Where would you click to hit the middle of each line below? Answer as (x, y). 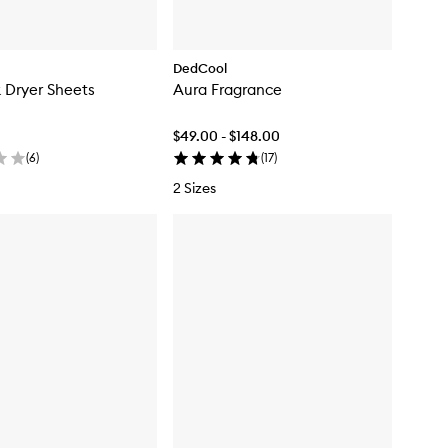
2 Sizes (194, 188)
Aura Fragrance (227, 90)
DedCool (200, 68)
